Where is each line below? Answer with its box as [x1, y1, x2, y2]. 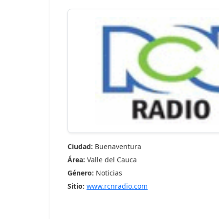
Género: [67, 168, 94, 177]
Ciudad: [67, 142, 93, 151]
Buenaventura [93, 142, 141, 151]
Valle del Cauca [85, 155, 137, 164]
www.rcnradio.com [87, 181, 148, 191]
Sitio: [67, 181, 85, 191]
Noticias [94, 168, 122, 177]
